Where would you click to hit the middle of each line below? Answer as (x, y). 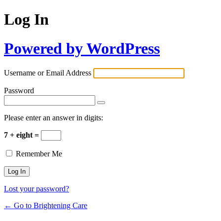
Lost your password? (37, 189)
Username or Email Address (48, 73)
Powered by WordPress (82, 48)
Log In (26, 19)
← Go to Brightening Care (46, 206)
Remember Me (39, 154)
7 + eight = (22, 135)
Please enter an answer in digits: (54, 118)
